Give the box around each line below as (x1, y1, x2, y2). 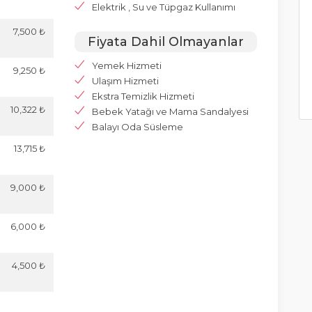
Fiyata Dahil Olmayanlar (88, 34, 244, 49)
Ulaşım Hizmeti (92, 75, 159, 86)
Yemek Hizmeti (92, 60, 162, 71)
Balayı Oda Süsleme (92, 121, 184, 132)
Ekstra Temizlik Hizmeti (92, 91, 195, 102)
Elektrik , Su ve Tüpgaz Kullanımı (92, 1, 236, 13)
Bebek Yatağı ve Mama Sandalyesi (92, 106, 249, 117)
